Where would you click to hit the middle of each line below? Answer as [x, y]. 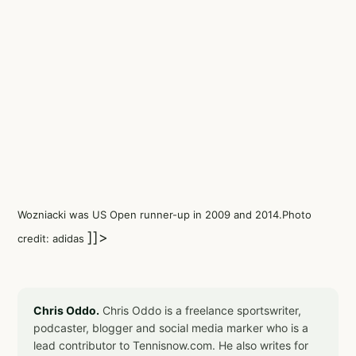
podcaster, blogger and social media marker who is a [171, 328]
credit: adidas [52, 238]
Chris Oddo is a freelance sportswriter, [200, 310]
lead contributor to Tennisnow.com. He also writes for [171, 345]
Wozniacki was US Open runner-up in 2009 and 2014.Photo [164, 215]
